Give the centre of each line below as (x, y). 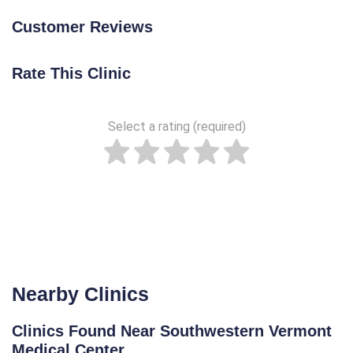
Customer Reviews (82, 27)
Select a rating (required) (176, 127)
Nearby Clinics (80, 294)
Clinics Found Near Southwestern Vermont (172, 331)
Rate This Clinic (71, 74)
